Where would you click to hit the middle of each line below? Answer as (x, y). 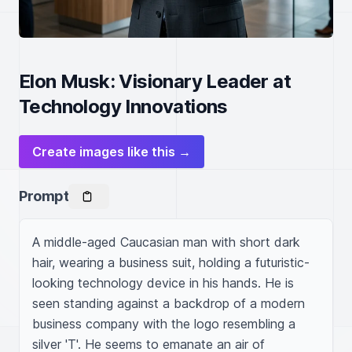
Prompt (44, 196)
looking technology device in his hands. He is (163, 283)
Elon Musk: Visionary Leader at (155, 81)
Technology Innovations (123, 106)
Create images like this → (112, 152)
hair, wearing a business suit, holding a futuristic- (171, 262)
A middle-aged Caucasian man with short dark (166, 242)
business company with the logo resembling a (164, 324)
